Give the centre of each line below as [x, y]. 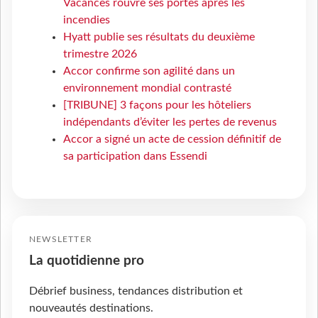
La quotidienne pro [87, 261]
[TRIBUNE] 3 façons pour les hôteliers [157, 105]
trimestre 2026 [100, 54]
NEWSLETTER [61, 240]
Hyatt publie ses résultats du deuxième [159, 37]
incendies [87, 20]
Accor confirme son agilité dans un [149, 71]
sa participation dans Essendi [135, 157]
